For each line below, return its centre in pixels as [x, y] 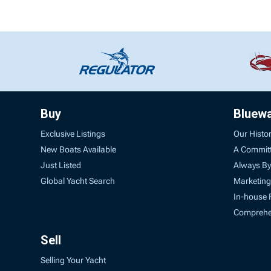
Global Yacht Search [78, 181]
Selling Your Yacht [73, 260]
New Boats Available [79, 149]
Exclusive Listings [73, 133]
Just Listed [61, 165]
